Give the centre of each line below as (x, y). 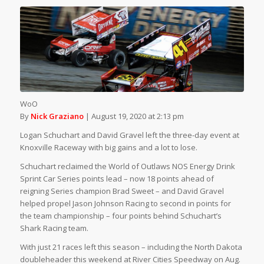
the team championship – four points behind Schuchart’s (121, 215)
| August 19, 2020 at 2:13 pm (133, 116)
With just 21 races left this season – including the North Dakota (131, 247)
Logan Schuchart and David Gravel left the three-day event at (129, 135)
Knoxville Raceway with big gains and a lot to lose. (108, 147)
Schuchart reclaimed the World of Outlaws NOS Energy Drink (127, 166)
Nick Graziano (57, 116)
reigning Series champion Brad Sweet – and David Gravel (122, 191)
